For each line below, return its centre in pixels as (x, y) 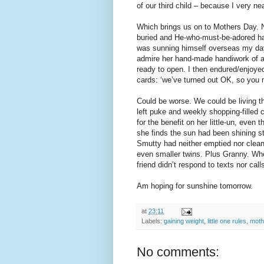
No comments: (178, 252)
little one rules (227, 221)
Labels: (153, 221)
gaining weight (184, 221)
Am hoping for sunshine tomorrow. (195, 186)
